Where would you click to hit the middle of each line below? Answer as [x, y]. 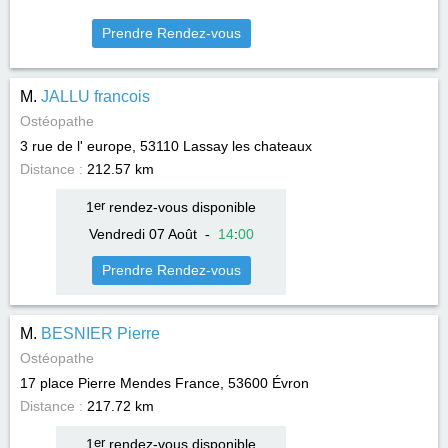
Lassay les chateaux [247, 146]
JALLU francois [95, 96]
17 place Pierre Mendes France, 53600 [144, 383]
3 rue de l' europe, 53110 [99, 146]
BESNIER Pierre [100, 333]
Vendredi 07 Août [142, 234]
